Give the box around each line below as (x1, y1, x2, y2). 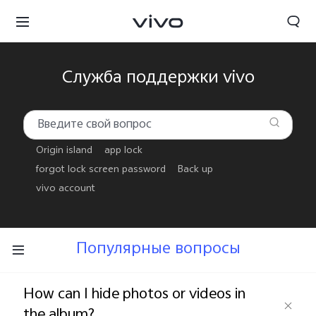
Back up (178, 162, 214, 180)
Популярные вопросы (75, 236, 241, 265)
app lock (104, 143, 143, 161)
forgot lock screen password (35, 162, 166, 180)
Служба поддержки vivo (61, 64, 255, 95)
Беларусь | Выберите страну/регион (80, 271, 257, 288)
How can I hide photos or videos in (23, 282, 246, 308)
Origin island (35, 143, 92, 161)
